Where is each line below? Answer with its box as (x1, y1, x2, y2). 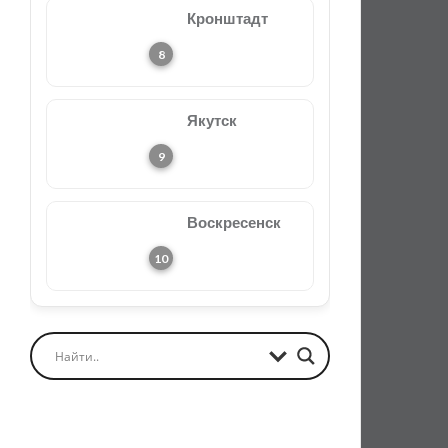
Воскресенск (187, 213, 281, 231)
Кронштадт (187, 9, 268, 27)
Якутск (187, 111, 237, 129)
